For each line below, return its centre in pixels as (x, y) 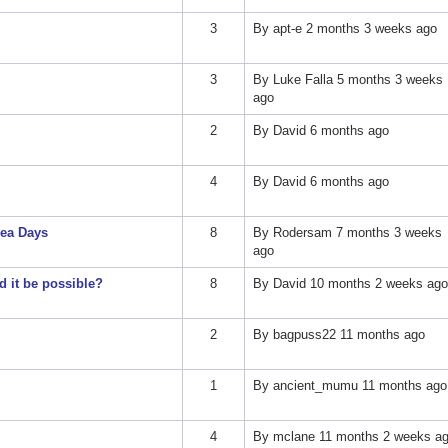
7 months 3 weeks (386, 233)
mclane (293, 437)
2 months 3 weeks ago (369, 29)
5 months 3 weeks (387, 80)
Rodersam (302, 233)
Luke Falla (302, 80)
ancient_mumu (315, 386)
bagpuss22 (304, 335)
